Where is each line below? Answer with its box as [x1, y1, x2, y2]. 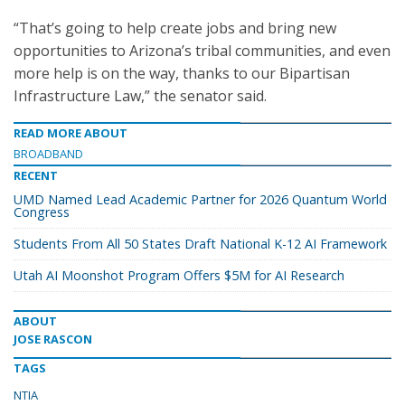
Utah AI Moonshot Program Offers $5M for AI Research [14, 267, 344, 284]
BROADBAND [14, 146, 83, 162]
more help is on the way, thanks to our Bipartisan [14, 63, 350, 83]
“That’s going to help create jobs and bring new [14, 18, 336, 38]
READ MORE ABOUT [14, 125, 127, 141]
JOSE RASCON [14, 331, 92, 347]
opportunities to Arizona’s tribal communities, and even [14, 41, 391, 61]
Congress [14, 203, 70, 221]
